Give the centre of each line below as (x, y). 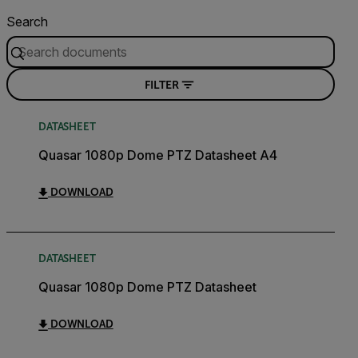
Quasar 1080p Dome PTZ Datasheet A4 (158, 155)
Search (27, 22)
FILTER (162, 84)
